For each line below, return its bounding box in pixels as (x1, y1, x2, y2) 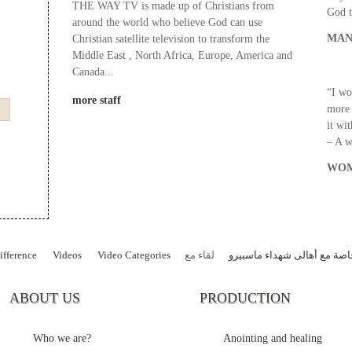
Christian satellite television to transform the (72, 33, 269, 45)
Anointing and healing (223, 332, 322, 344)
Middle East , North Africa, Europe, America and (72, 49, 292, 61)
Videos (53, 250, 82, 261)
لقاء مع (185, 250, 217, 261)
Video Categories (97, 250, 170, 261)
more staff (72, 94, 121, 106)
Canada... (72, 66, 114, 78)
